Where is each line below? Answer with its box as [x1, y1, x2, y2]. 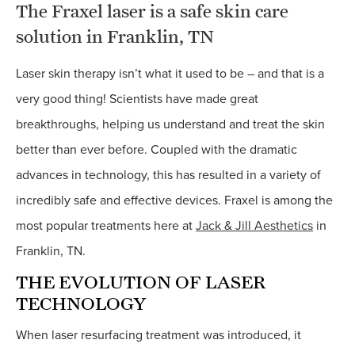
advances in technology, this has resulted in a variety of [16, 167, 321, 184]
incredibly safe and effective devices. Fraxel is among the [16, 193, 333, 209]
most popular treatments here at [16, 218, 196, 235]
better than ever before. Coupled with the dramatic [16, 142, 297, 158]
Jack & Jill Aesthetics [196, 218, 313, 235]
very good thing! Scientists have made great [16, 91, 258, 108]
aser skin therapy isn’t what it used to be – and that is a [22, 66, 324, 82]
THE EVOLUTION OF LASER [16, 271, 265, 294]
